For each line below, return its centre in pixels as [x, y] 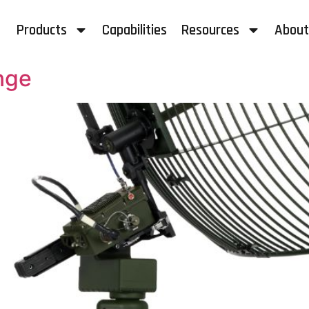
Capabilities [134, 30]
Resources [210, 30]
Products [41, 30]
